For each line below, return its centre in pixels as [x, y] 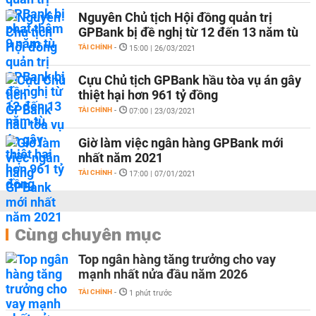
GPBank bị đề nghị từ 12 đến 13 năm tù [188, 32]
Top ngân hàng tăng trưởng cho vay [177, 259]
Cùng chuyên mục [88, 234]
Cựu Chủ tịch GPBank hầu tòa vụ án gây [190, 80]
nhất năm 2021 [121, 158]
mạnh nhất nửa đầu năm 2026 [163, 274]
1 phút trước [151, 293]
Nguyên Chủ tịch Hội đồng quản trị [175, 17]
